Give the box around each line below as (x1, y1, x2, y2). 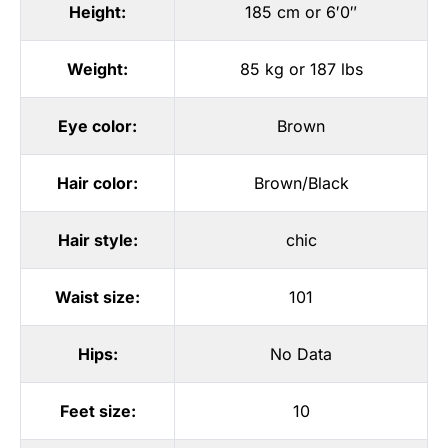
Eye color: (58, 115, 137, 136)
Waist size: (55, 286, 140, 307)
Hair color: (57, 172, 138, 193)
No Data (270, 343, 332, 364)
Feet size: (59, 400, 136, 421)
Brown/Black (253, 172, 349, 193)
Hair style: (57, 229, 138, 250)
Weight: (67, 58, 128, 79)
